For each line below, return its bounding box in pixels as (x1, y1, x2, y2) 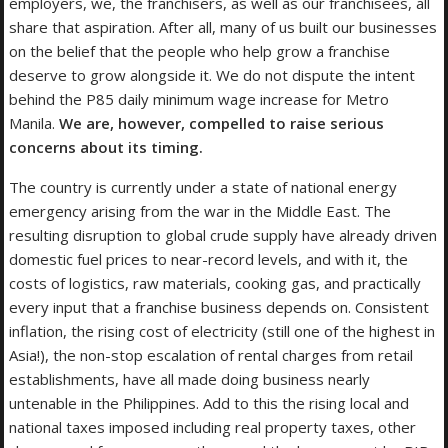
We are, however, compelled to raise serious (59, 113, 385, 134)
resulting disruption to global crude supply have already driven (9, 225, 438, 246)
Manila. (9, 113, 60, 134)
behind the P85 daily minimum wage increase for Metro (9, 89, 390, 110)
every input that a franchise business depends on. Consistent (9, 297, 430, 318)
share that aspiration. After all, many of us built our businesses (9, 17, 438, 38)
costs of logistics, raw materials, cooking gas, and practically (9, 273, 422, 294)
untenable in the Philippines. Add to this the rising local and (9, 393, 410, 414)
